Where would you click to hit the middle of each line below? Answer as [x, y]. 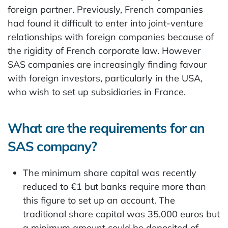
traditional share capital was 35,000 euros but [121, 214]
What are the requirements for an [106, 128]
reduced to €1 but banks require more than [115, 187]
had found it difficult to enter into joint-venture [105, 23]
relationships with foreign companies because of [111, 37]
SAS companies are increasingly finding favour [107, 64]
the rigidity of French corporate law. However [104, 51]
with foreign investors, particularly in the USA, [105, 78]
